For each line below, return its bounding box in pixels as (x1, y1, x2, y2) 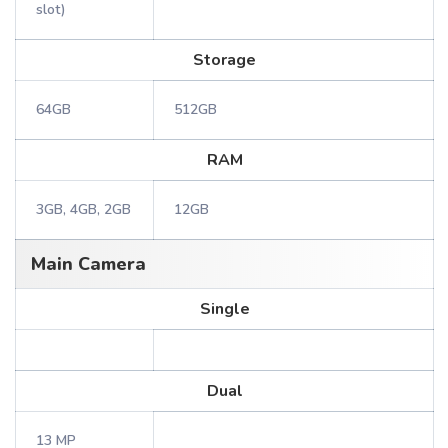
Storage (193, 49, 256, 71)
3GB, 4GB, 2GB (36, 200, 131, 219)
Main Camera (31, 252, 146, 276)
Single (199, 298, 250, 320)
